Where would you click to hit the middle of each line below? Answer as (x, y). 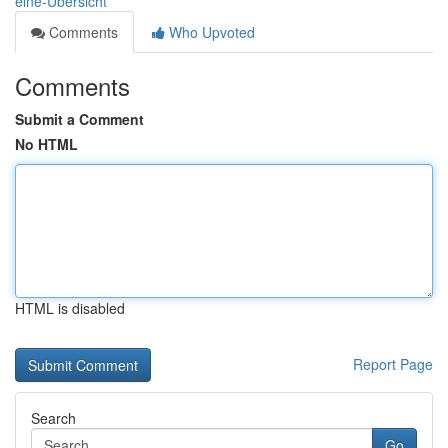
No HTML (46, 144)
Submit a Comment (79, 119)
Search (53, 418)
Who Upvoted (210, 32)
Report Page (393, 364)
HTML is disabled (70, 308)
